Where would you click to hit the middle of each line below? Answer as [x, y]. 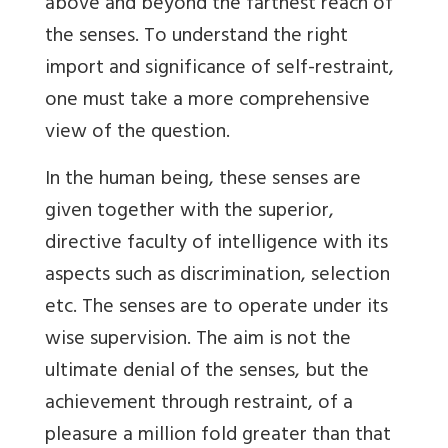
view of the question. [137, 133]
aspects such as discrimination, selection [217, 276]
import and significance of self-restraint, [219, 69]
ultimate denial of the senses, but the [207, 372]
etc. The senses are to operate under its [216, 308]
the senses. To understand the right [196, 37]
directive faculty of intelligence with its [216, 244]
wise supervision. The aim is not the [198, 340]
